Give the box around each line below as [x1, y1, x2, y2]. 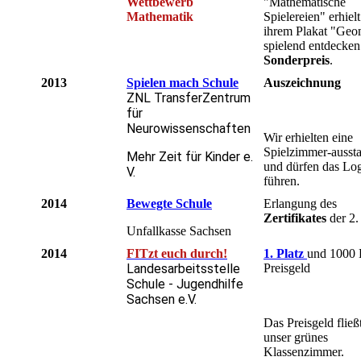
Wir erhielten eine [263, 131, 353, 145]
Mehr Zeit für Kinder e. [127, 149, 253, 165]
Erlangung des [263, 197, 337, 211]
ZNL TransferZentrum [127, 90, 251, 106]
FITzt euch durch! [127, 247, 227, 261]
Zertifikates [263, 211, 326, 226]
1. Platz [263, 247, 304, 261]
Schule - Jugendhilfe [127, 276, 243, 293]
